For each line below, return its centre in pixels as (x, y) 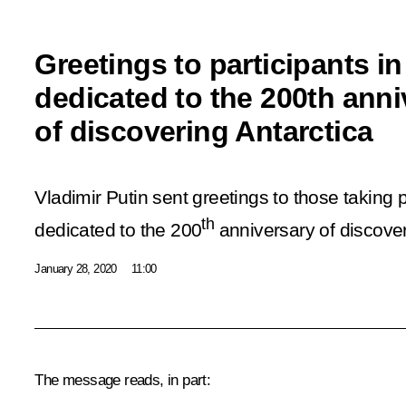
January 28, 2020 (76, 269)
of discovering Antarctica (204, 131)
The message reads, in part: (123, 380)
